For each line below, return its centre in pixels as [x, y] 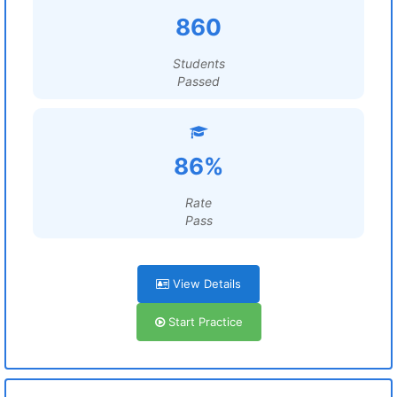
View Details [205, 284]
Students [198, 63]
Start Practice [203, 322]
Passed [198, 81]
